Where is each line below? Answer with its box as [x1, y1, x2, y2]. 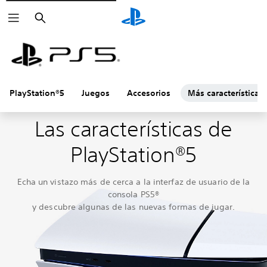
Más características [188, 88, 263, 98]
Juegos [82, 88, 110, 98]
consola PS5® [107, 188, 160, 200]
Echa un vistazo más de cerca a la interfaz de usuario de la [17, 176, 250, 187]
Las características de [35, 116, 232, 141]
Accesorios [127, 88, 170, 98]
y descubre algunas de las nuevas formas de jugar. [32, 201, 235, 212]
